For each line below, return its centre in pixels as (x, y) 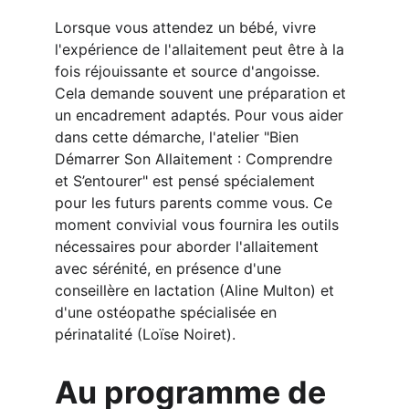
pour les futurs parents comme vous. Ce (196, 203)
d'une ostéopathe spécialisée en (168, 312)
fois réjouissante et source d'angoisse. (189, 71)
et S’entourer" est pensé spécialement (187, 181)
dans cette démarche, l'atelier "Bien (179, 137)
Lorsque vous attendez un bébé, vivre (188, 27)
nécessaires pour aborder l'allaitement (189, 246)
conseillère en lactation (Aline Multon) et (197, 290)
